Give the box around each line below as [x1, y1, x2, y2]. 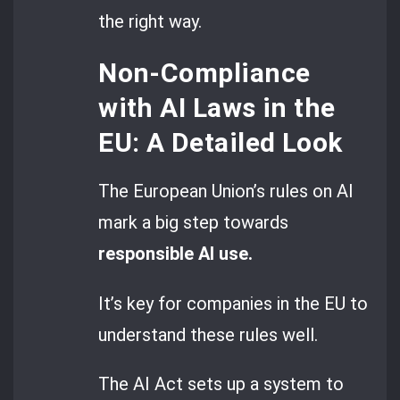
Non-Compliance [98, 57, 311, 89]
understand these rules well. [98, 323, 319, 346]
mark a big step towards [98, 212, 289, 234]
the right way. [98, 10, 203, 32]
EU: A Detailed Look [98, 127, 343, 159]
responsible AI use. [98, 243, 254, 265]
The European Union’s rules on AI [98, 180, 354, 203]
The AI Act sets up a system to [98, 372, 345, 395]
